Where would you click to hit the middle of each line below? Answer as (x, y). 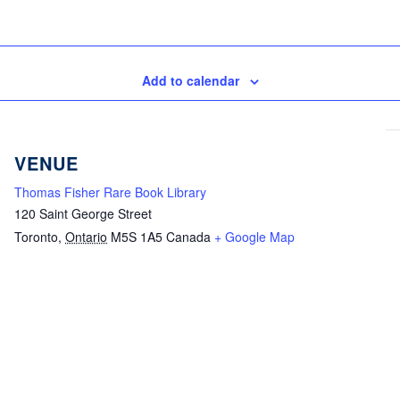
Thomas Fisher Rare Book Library (110, 192)
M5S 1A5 (137, 237)
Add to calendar (190, 80)
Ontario (86, 237)
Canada (188, 237)
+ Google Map (254, 237)
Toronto (36, 237)
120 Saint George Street (83, 213)
